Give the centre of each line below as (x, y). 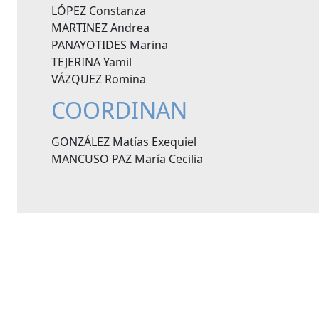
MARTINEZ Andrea (100, 28)
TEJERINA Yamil (91, 62)
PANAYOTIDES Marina (110, 45)
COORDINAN (119, 110)
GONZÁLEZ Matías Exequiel (124, 142)
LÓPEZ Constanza (99, 11)
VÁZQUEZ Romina (99, 79)
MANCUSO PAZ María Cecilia (127, 159)
